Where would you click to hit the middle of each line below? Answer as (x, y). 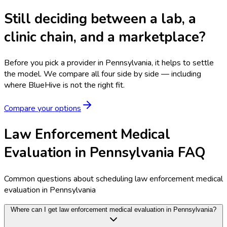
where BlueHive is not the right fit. (64, 85)
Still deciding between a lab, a (100, 18)
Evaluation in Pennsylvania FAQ (105, 153)
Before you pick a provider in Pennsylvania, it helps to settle (109, 63)
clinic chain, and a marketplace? (105, 37)
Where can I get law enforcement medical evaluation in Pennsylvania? (113, 209)
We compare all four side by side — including (122, 74)
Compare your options (43, 108)
